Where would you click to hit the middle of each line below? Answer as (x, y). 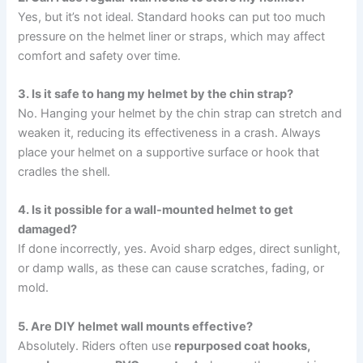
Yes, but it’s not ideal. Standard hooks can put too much (172, 17)
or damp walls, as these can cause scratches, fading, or (171, 269)
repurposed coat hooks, (243, 346)
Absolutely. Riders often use (96, 346)
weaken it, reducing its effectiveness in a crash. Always (170, 132)
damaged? (48, 230)
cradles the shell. (64, 171)
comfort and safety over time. (100, 56)
